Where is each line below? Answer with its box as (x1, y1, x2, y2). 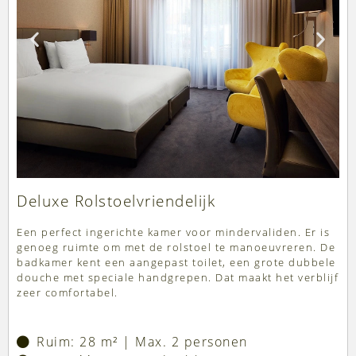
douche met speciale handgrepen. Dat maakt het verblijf (17, 270, 339, 285)
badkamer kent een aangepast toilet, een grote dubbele (17, 255, 336, 270)
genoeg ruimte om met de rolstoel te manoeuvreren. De (17, 240, 335, 255)
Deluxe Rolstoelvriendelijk (17, 191, 215, 212)
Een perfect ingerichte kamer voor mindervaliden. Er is (17, 225, 330, 240)
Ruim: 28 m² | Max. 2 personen (37, 333, 248, 351)
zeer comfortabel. (17, 285, 118, 300)
